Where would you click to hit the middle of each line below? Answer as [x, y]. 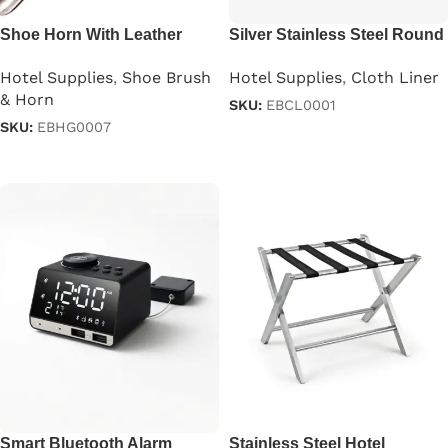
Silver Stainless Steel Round [336, 35]
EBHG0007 [74, 127]
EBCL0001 [301, 105]
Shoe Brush [166, 77]
